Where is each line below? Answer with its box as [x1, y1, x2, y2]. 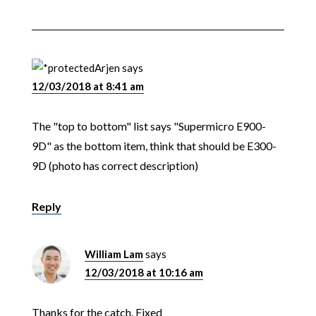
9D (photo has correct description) [31, 158, 198, 172]
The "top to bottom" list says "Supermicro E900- [31, 119, 266, 133]
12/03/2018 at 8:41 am [31, 79, 144, 92]
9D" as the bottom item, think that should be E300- [31, 138, 276, 152]
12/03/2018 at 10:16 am [84, 265, 203, 279]
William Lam [84, 247, 143, 260]
